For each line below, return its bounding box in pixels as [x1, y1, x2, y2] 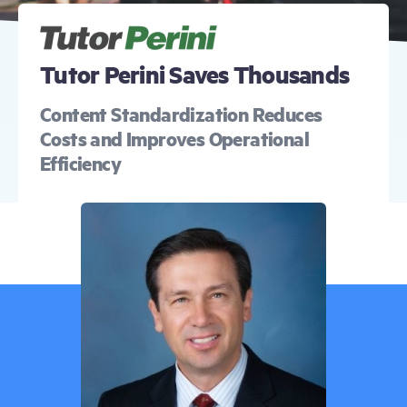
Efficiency [40, 150, 122, 176]
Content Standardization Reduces [40, 101, 323, 127]
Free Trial [79, 40, 139, 62]
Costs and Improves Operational [40, 125, 309, 152]
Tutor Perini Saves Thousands [40, 59, 349, 90]
